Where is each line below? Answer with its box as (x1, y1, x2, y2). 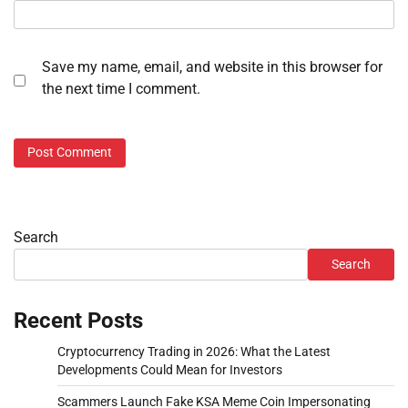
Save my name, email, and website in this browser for (42, 58, 382, 76)
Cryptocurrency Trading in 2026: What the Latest (57, 343, 331, 359)
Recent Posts (14, 307, 143, 333)
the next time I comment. (42, 80, 200, 98)
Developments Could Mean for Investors (57, 362, 282, 377)
